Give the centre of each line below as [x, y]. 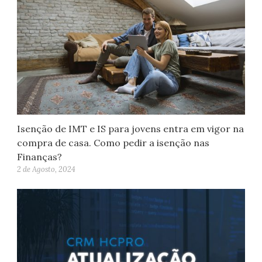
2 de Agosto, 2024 [46, 170]
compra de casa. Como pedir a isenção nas [113, 143]
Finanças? [40, 157]
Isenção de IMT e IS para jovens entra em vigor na [131, 129]
